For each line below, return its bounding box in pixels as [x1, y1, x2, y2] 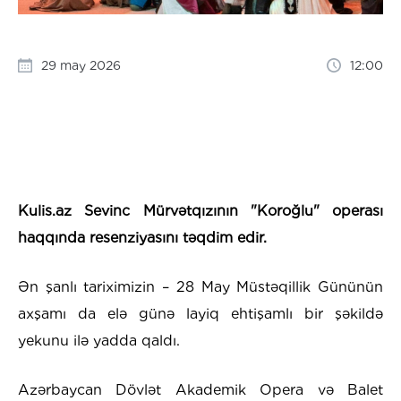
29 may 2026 [41, 58, 121, 73]
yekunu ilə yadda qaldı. [18, 332, 180, 350]
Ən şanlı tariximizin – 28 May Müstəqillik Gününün [18, 278, 383, 296]
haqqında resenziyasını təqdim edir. [18, 229, 267, 247]
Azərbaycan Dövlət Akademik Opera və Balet [18, 381, 383, 399]
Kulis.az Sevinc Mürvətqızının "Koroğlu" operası [18, 202, 383, 220]
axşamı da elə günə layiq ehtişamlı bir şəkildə [18, 305, 383, 323]
